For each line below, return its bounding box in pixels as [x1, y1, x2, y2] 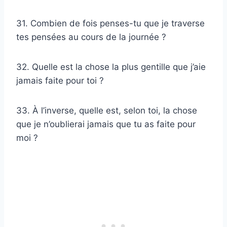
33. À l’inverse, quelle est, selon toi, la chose [16, 105, 197, 116]
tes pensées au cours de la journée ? [16, 31, 166, 42]
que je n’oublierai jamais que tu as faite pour [16, 119, 196, 129]
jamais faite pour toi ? [16, 75, 104, 86]
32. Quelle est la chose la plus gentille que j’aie [16, 61, 206, 72]
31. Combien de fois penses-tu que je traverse [16, 18, 205, 28]
